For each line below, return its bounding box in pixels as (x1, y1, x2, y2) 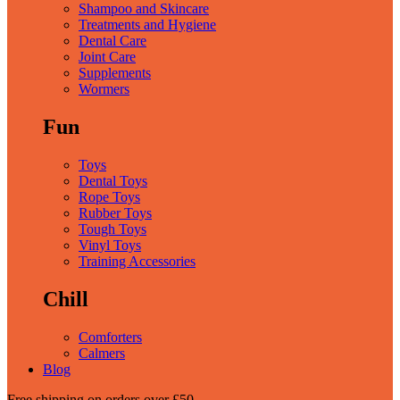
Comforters (79, 329, 142, 345)
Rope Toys (79, 188, 140, 204)
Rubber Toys (79, 204, 152, 221)
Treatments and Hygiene (79, 16, 216, 32)
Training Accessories (79, 253, 196, 269)
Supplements (79, 64, 151, 80)
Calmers (79, 345, 125, 361)
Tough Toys (79, 221, 146, 237)
